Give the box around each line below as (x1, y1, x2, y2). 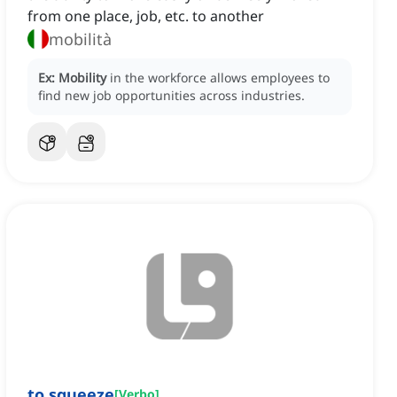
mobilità (49, 28, 112, 51)
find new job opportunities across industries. (38, 87, 305, 105)
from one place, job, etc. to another (27, 6, 264, 27)
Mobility (58, 69, 106, 87)
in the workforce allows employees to (110, 69, 330, 87)
